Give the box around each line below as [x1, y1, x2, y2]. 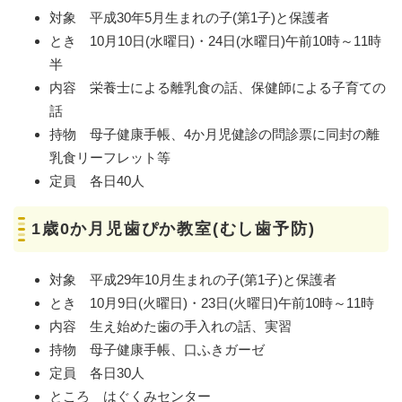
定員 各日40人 [49, 172, 144, 188]
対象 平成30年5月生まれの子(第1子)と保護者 [49, 9, 329, 25]
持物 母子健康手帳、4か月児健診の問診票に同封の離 [49, 126, 380, 142]
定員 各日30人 [49, 364, 144, 380]
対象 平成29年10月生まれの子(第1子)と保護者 [49, 271, 336, 287]
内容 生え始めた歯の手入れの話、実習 [49, 318, 292, 334]
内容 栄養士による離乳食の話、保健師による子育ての [49, 79, 386, 95]
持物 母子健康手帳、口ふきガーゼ [49, 341, 265, 357]
